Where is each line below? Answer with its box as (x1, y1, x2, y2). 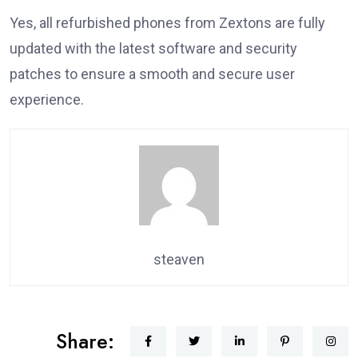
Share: (56, 327, 114, 356)
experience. (10, 91, 84, 109)
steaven (153, 251, 205, 268)
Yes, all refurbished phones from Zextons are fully (10, 14, 325, 32)
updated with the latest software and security (10, 40, 297, 58)
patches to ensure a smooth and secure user (10, 66, 295, 83)
